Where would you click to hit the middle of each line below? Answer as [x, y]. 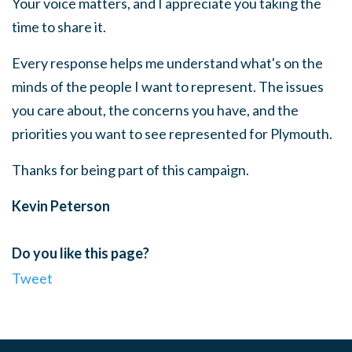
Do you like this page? [81, 253]
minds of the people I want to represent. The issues [168, 86]
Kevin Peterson [61, 206]
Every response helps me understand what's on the [167, 63]
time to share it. [59, 27]
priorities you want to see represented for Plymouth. [172, 134]
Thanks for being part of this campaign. [130, 170]
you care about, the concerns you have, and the [155, 110]
